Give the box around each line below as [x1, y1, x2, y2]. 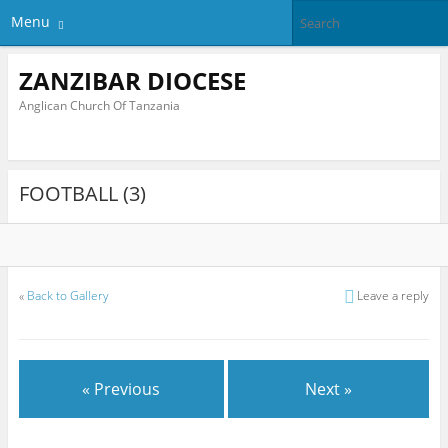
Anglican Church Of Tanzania [18, 96, 180, 114]
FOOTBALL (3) [18, 180, 146, 208]
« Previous [82, 377, 161, 400]
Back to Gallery [26, 287, 109, 305]
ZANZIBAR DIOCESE [18, 63, 246, 97]
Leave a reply [357, 287, 430, 305]
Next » [305, 377, 353, 400]
